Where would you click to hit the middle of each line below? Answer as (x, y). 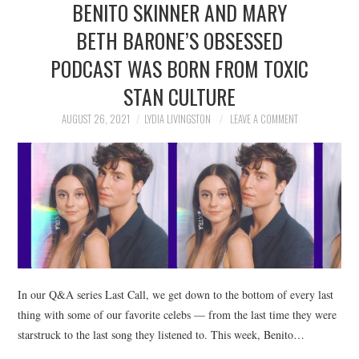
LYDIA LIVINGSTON (177, 119)
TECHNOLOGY (72, 171)
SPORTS (56, 130)
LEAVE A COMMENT (264, 119)
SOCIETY (58, 89)
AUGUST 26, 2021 (95, 119)
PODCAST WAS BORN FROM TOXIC (179, 68)
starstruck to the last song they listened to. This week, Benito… (161, 334)
